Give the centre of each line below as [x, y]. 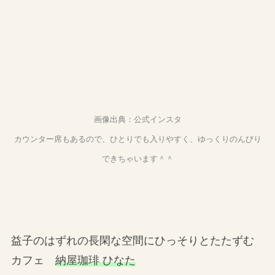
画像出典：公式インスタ [137, 119]
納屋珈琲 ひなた [95, 261]
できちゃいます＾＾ [137, 158]
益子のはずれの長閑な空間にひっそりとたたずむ [132, 241]
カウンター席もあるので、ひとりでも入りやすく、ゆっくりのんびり [137, 139]
